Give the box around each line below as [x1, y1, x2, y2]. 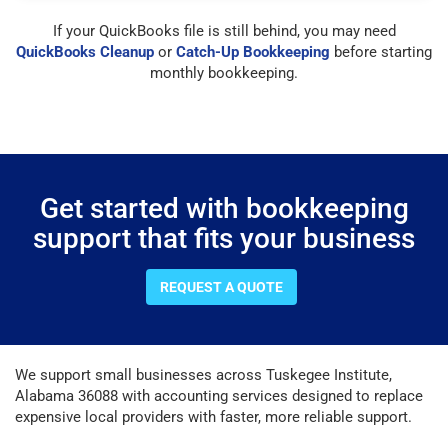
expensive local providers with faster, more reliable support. [15, 407, 412, 426]
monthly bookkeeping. [150, 63, 298, 82]
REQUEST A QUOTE [159, 278, 283, 295]
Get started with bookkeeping [39, 191, 409, 225]
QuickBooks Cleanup [16, 42, 154, 61]
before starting [330, 42, 432, 61]
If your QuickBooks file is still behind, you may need [52, 21, 396, 40]
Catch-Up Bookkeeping [176, 42, 330, 61]
